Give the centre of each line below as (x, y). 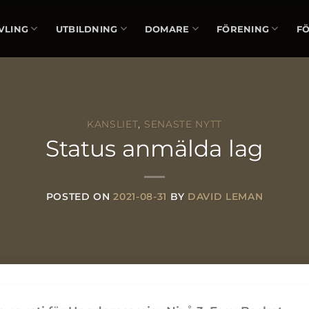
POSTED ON (80, 197)
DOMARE (167, 29)
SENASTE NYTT (183, 124)
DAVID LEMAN (225, 197)
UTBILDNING (87, 29)
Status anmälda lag (154, 148)
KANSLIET (113, 124)
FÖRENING (243, 29)
